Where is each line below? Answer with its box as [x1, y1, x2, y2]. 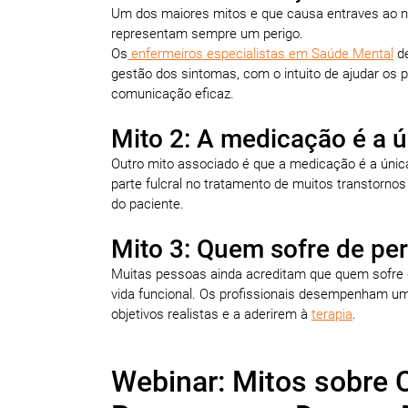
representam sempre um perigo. [111, 25, 307, 42]
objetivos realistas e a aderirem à [111, 305, 311, 322]
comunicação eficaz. [111, 85, 234, 102]
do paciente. [111, 195, 184, 212]
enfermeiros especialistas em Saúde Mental [127, 45, 393, 62]
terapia [311, 305, 352, 322]
